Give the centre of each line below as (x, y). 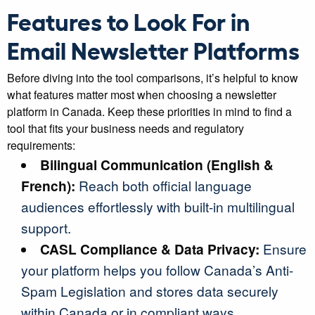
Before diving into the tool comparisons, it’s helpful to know (153, 78)
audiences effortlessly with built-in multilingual (158, 206)
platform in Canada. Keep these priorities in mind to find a (149, 111)
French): (48, 186)
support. (46, 227)
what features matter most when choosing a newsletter (142, 95)
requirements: (41, 145)
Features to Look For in (129, 21)
